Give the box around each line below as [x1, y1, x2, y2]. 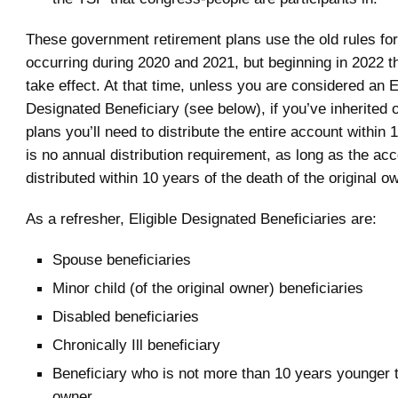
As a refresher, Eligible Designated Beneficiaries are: [26, 209, 377, 227]
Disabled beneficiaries [52, 306, 199, 325]
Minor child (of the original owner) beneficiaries [52, 278, 363, 297]
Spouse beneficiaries [52, 250, 191, 268]
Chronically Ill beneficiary [52, 335, 220, 354]
